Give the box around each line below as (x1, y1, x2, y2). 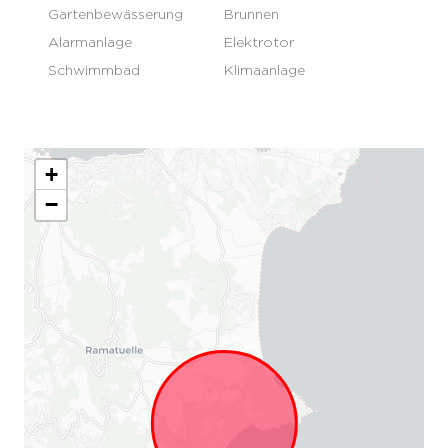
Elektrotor (224, 34, 294, 49)
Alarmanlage (48, 34, 132, 49)
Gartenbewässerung (48, 6, 183, 21)
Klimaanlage (224, 62, 305, 77)
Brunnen (224, 6, 279, 21)
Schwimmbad (48, 62, 140, 77)
